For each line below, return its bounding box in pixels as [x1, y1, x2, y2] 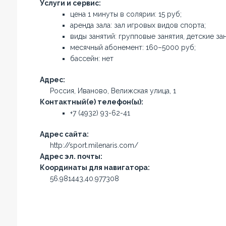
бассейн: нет [70, 54, 114, 63]
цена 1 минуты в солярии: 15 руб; [70, 10, 182, 18]
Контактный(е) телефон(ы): [39, 98, 143, 106]
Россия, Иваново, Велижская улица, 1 [49, 87, 176, 95]
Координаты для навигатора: [39, 163, 150, 172]
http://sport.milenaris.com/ [49, 141, 138, 149]
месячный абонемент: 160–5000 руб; [70, 43, 196, 51]
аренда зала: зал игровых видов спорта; [70, 21, 206, 29]
